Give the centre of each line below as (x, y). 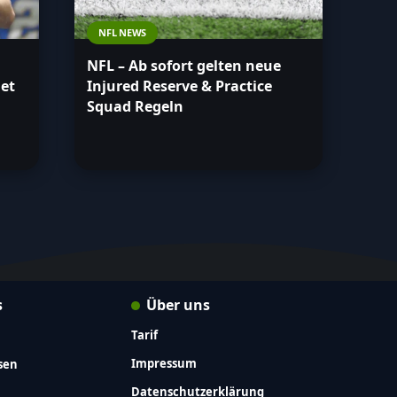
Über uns (178, 305)
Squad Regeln (135, 106)
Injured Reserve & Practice (179, 86)
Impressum (164, 363)
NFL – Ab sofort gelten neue (184, 66)
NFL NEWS (123, 33)
